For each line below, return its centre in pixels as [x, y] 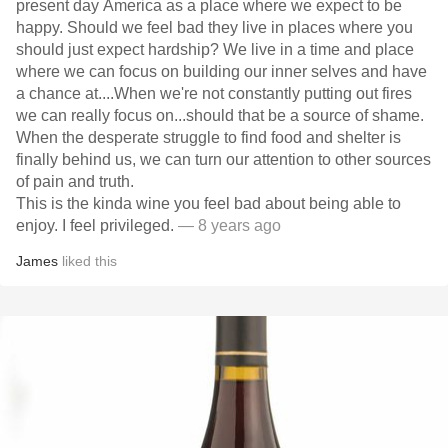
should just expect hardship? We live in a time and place [215, 49]
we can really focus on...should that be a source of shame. [220, 115]
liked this [87, 261]
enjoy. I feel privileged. [95, 225]
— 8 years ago [227, 225]
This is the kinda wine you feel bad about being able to [208, 203]
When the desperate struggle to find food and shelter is [208, 137]
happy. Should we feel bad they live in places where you [214, 27]
